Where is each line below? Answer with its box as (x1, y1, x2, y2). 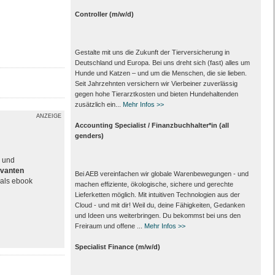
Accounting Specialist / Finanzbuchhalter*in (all (74, 122, 229, 129)
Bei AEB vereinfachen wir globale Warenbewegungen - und (74, 170, 249, 177)
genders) (74, 132, 104, 139)
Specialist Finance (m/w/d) (74, 243, 160, 250)
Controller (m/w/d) (74, 10, 134, 18)
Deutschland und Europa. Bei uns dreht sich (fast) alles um (74, 59, 250, 66)
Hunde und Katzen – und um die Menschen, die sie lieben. (74, 69, 247, 77)
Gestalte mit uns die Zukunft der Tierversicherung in (74, 48, 230, 56)
